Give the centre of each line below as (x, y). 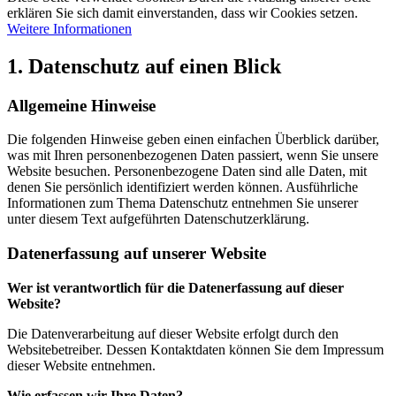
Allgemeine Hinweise (81, 105)
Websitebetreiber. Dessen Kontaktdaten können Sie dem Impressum (195, 349)
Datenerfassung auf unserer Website (137, 254)
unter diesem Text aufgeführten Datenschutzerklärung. (158, 219)
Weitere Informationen (69, 28)
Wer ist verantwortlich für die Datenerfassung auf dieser (175, 287)
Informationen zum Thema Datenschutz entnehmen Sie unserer (183, 203)
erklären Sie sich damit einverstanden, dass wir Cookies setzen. (183, 12)
